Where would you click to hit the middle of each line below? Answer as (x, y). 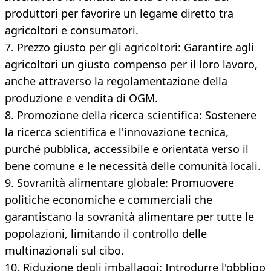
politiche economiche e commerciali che (109, 200)
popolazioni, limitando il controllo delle (106, 234)
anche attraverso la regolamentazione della (116, 81)
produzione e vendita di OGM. (81, 98)
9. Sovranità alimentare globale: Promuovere (119, 183)
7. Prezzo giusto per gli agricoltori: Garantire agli (129, 47)
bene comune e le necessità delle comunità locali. (133, 166)
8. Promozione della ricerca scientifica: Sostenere (131, 115)
